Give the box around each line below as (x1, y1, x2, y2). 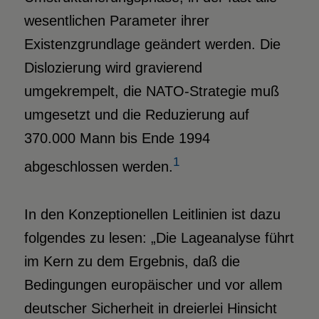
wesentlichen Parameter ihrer (23, 13, 209, 29)
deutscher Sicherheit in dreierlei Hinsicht (23, 300, 277, 317)
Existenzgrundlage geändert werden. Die (23, 36, 281, 53)
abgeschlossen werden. (23, 159, 173, 175)
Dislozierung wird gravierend (23, 60, 202, 76)
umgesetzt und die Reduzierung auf (23, 107, 249, 123)
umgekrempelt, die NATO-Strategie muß (23, 83, 279, 100)
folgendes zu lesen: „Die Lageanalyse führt (23, 230, 294, 246)
